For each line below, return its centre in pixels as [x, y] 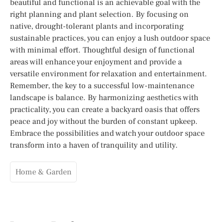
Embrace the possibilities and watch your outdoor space [107, 133]
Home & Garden [43, 172]
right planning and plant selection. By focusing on [99, 14]
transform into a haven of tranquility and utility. [94, 145]
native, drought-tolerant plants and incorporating [97, 26]
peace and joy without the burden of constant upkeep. [104, 121]
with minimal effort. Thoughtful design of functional [102, 50]
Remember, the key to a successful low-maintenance [102, 85]
